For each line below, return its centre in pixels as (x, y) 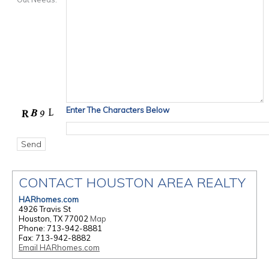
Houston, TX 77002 (54, 219)
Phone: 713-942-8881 (60, 228)
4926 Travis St (45, 209)
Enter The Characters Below (118, 110)
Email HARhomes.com (59, 247)
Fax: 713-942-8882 (55, 238)
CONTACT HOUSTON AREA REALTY (132, 183)
